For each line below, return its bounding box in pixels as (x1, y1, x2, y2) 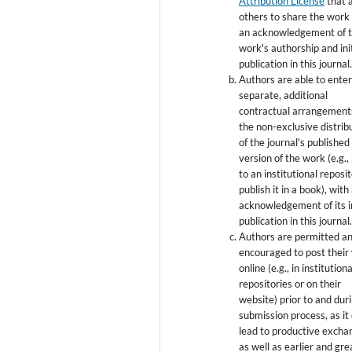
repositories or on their (239, 277, 342, 290)
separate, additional (239, 88, 328, 101)
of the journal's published (239, 135, 350, 148)
